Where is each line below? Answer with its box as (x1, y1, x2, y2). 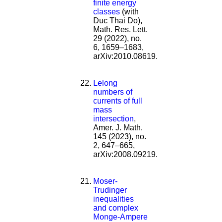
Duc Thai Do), (93, 16, 142, 25)
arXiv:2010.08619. (93, 52, 158, 60)
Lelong (93, 78, 117, 87)
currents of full (93, 96, 142, 105)
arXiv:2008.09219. (93, 150, 158, 159)
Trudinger (93, 185, 127, 194)
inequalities (93, 194, 134, 203)
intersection (93, 114, 134, 123)
